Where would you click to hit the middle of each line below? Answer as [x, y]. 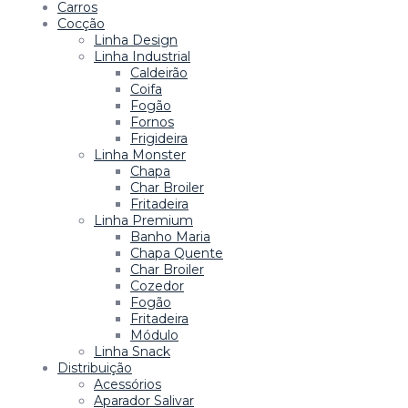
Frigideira [159, 138]
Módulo [154, 335]
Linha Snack [132, 351]
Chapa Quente [177, 253]
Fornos [152, 122]
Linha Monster [140, 154]
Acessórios [127, 384]
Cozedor [157, 286]
